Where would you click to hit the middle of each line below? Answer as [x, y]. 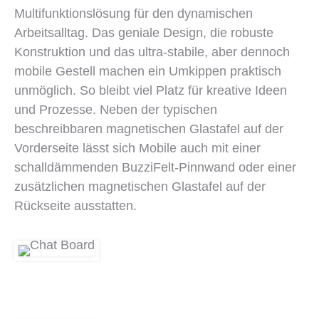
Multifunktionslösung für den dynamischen [134, 14]
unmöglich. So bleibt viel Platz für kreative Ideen [151, 90]
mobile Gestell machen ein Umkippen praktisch [148, 71]
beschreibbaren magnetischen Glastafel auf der [149, 129]
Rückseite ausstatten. [75, 206]
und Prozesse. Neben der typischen [116, 110]
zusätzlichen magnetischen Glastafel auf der [140, 187]
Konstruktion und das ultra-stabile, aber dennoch [152, 52]
